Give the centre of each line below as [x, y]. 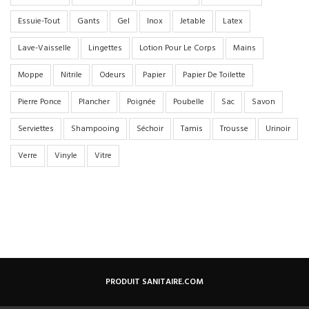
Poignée [141, 102]
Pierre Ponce [40, 102]
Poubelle [189, 102]
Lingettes [105, 48]
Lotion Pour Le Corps [178, 48]
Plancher [94, 102]
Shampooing [95, 129]
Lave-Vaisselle [44, 48]
